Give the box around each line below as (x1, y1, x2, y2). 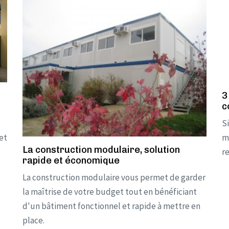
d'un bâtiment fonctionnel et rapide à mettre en (22, 200, 200, 212)
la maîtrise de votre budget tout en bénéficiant (22, 186, 197, 197)
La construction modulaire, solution (22, 144, 180, 155)
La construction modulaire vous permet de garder (22, 172, 205, 183)
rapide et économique (22, 155, 120, 166)
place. (22, 215, 44, 226)
